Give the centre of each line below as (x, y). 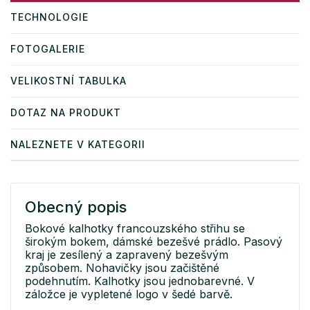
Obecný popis (76, 207)
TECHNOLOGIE (49, 17)
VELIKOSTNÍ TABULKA (69, 81)
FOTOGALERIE (48, 49)
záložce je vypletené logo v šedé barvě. (129, 294)
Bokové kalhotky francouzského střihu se (135, 229)
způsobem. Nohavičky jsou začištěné (122, 268)
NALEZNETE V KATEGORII (78, 145)
